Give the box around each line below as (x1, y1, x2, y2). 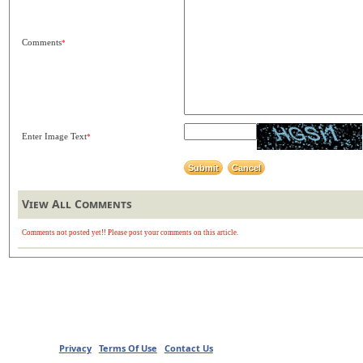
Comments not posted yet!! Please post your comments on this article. (22, 228, 239, 237)
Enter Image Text (22, 131, 88, 141)
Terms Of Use (98, 342, 157, 354)
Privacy (58, 342, 92, 354)
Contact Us (164, 342, 213, 354)
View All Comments (22, 196, 133, 211)
